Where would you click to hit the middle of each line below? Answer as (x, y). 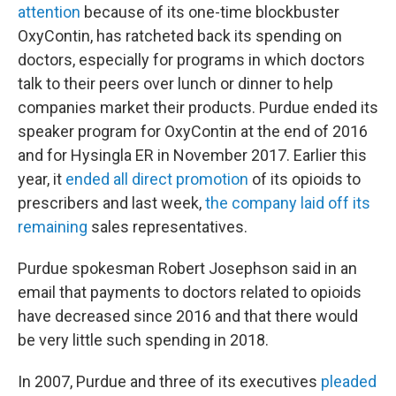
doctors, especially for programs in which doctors (191, 60)
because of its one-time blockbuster (210, 12)
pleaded (349, 381)
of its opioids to (305, 179)
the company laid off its (288, 203)
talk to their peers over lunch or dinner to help (175, 84)
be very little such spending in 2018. (143, 340)
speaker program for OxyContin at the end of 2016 (193, 131)
